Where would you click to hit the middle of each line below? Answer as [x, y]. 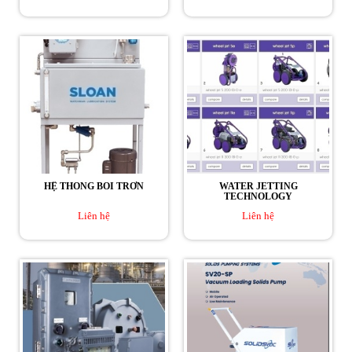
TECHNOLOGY [258, 197]
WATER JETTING [258, 187]
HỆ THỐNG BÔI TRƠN [94, 187]
